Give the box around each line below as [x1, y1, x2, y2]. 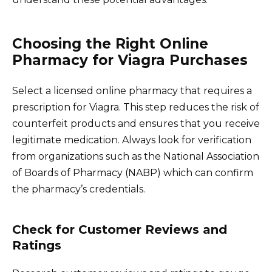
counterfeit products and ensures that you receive [12, 118, 260, 130]
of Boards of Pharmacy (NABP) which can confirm [12, 167, 253, 179]
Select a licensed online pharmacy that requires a [12, 85, 252, 97]
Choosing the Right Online [12, 35, 208, 53]
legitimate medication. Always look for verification [12, 134, 251, 146]
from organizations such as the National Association [12, 151, 259, 163]
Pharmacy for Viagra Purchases [12, 52, 248, 69]
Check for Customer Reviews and [12, 222, 227, 237]
